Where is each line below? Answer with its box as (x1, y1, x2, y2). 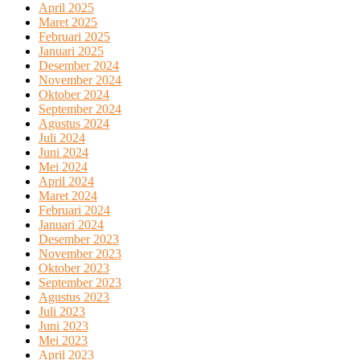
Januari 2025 (39, 43, 104, 58)
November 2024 (39, 72, 121, 87)
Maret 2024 (39, 188, 97, 202)
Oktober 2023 (39, 260, 109, 275)
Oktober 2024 (39, 87, 109, 101)
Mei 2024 (39, 159, 88, 174)
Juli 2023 (39, 304, 85, 318)
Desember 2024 (39, 58, 119, 72)
